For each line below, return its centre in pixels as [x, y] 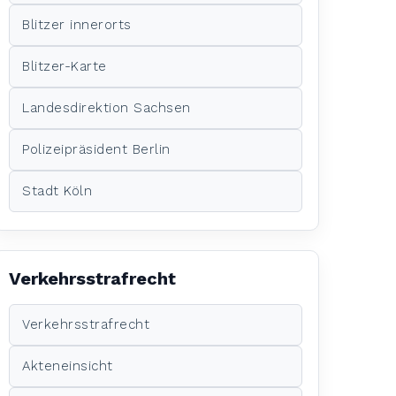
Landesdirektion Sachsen [107, 107]
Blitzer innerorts [77, 24]
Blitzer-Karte [65, 66]
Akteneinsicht [68, 366]
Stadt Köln [57, 190]
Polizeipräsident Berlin [96, 149]
